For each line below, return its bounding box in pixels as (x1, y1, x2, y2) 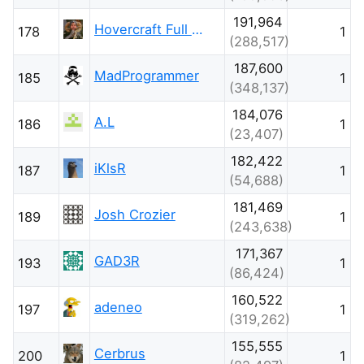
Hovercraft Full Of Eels (191, 20, 203, 37)
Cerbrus (93, 344, 145, 362)
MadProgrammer (93, 67, 199, 84)
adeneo (93, 298, 142, 315)
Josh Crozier (93, 206, 175, 223)
